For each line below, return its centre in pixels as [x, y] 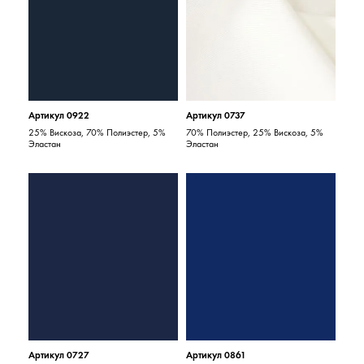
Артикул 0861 [216, 355]
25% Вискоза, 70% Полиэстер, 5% [97, 132]
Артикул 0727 [59, 355]
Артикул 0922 [59, 115]
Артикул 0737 [216, 115]
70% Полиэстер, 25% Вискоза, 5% [255, 132]
